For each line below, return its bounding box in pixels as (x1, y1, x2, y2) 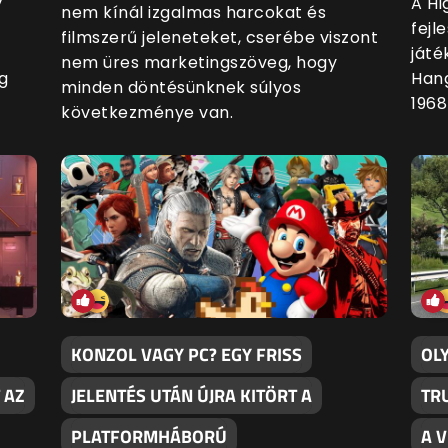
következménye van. (61, 101, 233, 125)
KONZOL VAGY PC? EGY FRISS (71, 341, 302, 369)
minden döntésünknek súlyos (61, 76, 301, 100)
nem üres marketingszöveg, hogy (61, 51, 337, 75)
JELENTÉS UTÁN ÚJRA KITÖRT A (71, 382, 312, 410)
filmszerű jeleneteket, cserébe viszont (61, 26, 378, 50)
